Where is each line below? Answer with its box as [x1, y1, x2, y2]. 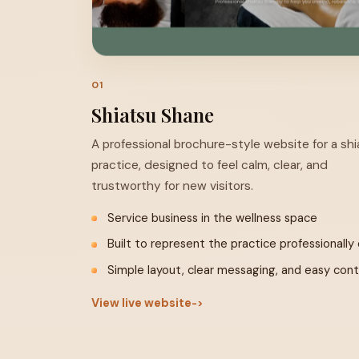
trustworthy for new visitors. [91, 178, 253, 194]
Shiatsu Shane [91, 102, 214, 127]
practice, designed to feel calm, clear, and [91, 157, 328, 173]
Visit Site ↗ [115, 75, 176, 88]
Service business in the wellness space [107, 210, 317, 226]
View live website [91, 296, 192, 311]
